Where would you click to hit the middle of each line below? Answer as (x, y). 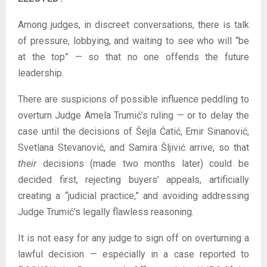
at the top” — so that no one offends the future (133, 57)
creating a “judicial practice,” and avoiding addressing (133, 195)
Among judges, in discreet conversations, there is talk (133, 24)
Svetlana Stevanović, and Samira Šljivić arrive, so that (133, 147)
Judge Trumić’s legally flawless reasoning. (106, 212)
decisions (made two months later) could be (143, 163)
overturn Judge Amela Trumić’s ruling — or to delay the (133, 115)
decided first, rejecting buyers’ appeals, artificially (133, 179)
